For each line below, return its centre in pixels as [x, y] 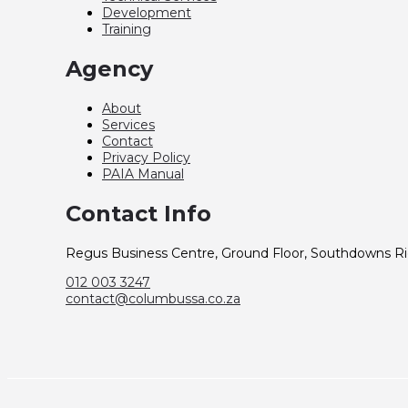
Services [128, 125]
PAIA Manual [143, 174]
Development [147, 13]
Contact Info [138, 214]
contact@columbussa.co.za [153, 299]
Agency [109, 69]
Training [127, 30]
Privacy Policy [146, 158]
